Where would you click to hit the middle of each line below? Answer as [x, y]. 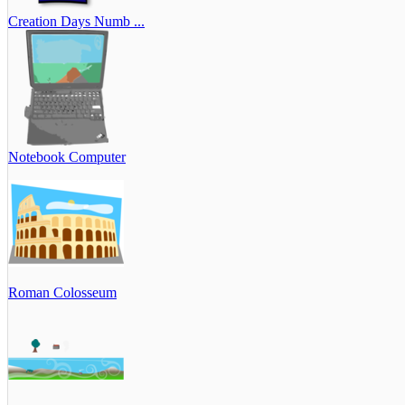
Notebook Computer [67, 156]
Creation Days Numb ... [76, 21]
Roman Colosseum [62, 292]
